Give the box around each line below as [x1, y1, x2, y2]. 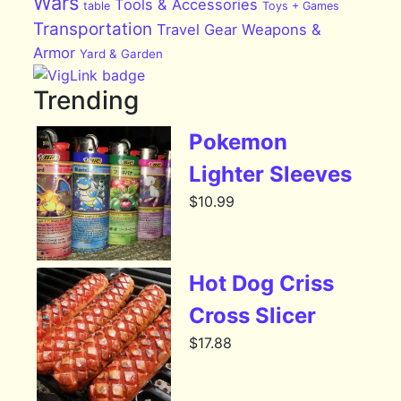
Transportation [33, 18, 153, 39]
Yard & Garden [80, 46, 164, 61]
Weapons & [242, 20, 322, 38]
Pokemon [189, 129, 288, 156]
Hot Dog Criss [189, 270, 335, 297]
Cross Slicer [189, 303, 317, 329]
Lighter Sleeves [189, 161, 353, 188]
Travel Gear [157, 20, 238, 38]
